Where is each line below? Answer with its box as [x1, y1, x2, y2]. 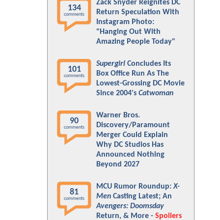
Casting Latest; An [111, 192, 172, 200]
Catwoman [138, 89, 173, 97]
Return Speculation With [96, 8, 179, 16]
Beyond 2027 [96, 161, 139, 168]
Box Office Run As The [96, 70, 169, 78]
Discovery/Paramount [96, 121, 170, 129]
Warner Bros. [96, 111, 140, 119]
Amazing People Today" [96, 38, 175, 46]
